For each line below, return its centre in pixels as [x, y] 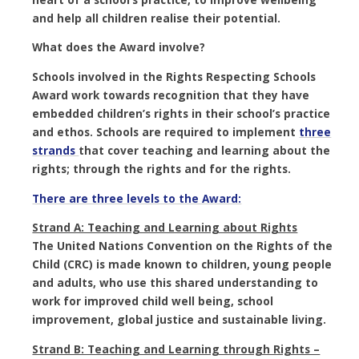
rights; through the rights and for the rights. [162, 169]
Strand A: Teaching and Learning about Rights [165, 228]
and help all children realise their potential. [157, 18]
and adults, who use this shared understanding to [175, 283]
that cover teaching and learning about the [205, 151]
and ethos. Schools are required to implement [166, 132]
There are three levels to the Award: [137, 198]
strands [56, 151]
